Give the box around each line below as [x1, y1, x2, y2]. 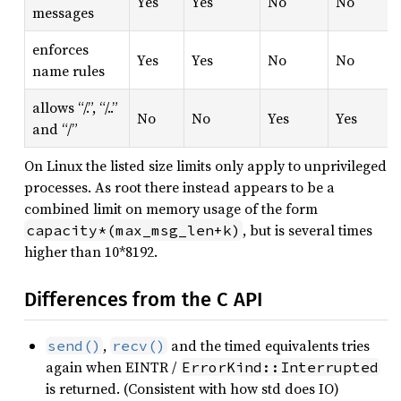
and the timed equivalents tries [167, 336, 370, 356]
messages [32, 3, 94, 23]
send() [47, 337, 101, 355]
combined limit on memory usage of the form [24, 199, 318, 219]
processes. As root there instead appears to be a [24, 177, 335, 198]
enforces [32, 39, 89, 60]
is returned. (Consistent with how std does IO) [46, 379, 339, 399]
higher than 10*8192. [24, 242, 158, 262]
